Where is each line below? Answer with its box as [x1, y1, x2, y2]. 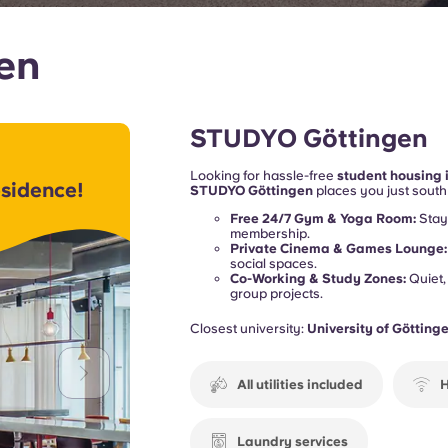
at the [189, 198, 228, 213]
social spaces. [229, 256, 317, 271]
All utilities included [236, 377, 363, 392]
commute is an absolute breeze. [189, 213, 385, 228]
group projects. [229, 286, 323, 301]
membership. [229, 226, 310, 241]
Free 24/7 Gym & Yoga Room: [229, 211, 416, 226]
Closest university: [189, 321, 307, 336]
